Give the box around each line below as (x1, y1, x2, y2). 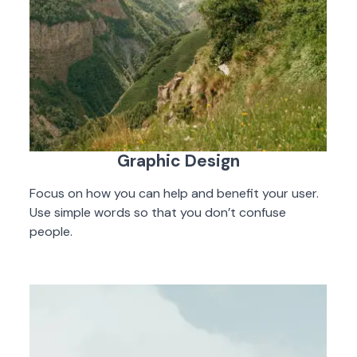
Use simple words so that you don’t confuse (29, 204, 287, 221)
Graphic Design (116, 150, 240, 172)
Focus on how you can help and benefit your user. (29, 185, 320, 202)
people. (29, 223, 73, 240)
